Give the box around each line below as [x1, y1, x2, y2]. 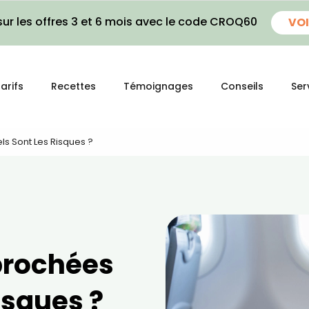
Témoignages [123, 79, 193, 93]
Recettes [51, 79, 96, 93]
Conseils [221, 79, 263, 93]
